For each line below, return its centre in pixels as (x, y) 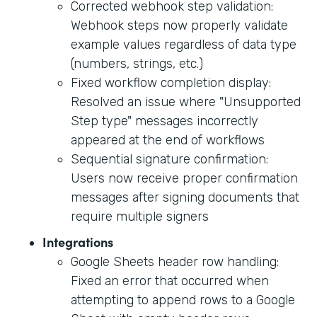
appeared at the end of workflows (168, 140)
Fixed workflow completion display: (171, 82)
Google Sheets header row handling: (175, 261)
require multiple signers (140, 216)
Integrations (78, 241)
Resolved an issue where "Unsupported (186, 102)
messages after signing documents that (185, 197)
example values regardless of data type (184, 44)
